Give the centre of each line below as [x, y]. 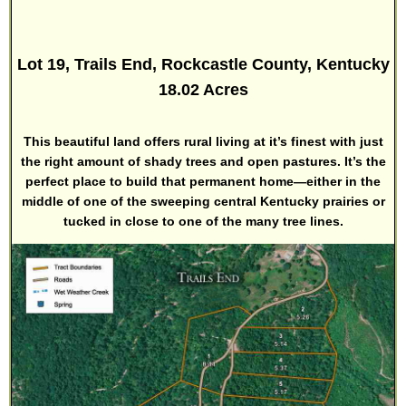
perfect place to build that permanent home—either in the [203, 182]
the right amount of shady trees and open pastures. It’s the [203, 162]
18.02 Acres [203, 90]
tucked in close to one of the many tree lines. [203, 222]
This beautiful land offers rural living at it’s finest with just [203, 142]
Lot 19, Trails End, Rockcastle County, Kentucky [203, 65]
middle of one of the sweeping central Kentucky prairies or [203, 202]
